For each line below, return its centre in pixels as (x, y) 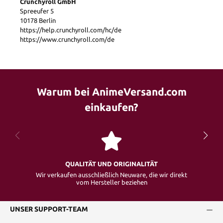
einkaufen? (111, 107)
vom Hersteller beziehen (111, 182)
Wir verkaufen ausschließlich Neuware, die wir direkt (111, 175)
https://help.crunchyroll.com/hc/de (71, 30)
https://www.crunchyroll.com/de (67, 39)
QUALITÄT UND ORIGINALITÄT (111, 164)
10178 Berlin (38, 20)
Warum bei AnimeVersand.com (111, 92)
